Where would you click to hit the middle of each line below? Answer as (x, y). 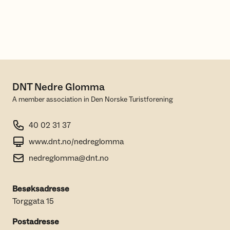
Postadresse (36, 222)
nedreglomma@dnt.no (69, 158)
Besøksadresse (41, 189)
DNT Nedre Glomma (59, 88)
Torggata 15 (33, 202)
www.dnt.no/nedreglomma (76, 142)
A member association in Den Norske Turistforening (93, 100)
